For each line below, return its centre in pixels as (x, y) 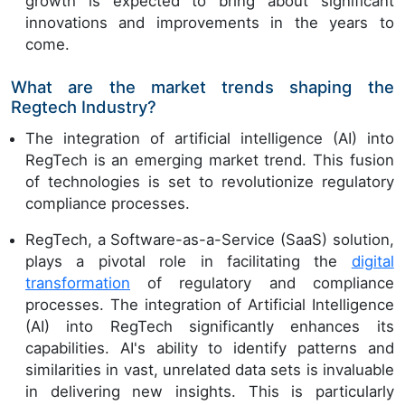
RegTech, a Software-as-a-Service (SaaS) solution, (210, 239)
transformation (78, 283)
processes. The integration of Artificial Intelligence (210, 304)
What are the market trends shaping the (202, 86)
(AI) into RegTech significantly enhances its (210, 326)
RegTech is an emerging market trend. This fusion (210, 160)
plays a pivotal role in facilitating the (188, 261)
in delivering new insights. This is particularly (210, 391)
